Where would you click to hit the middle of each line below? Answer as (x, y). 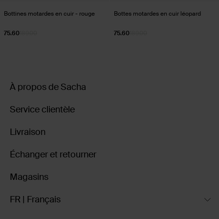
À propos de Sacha (48, 87)
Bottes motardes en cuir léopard (157, 14)
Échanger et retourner (53, 155)
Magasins (29, 177)
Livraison (28, 132)
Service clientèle (42, 110)
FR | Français (35, 200)
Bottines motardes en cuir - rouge (49, 14)
